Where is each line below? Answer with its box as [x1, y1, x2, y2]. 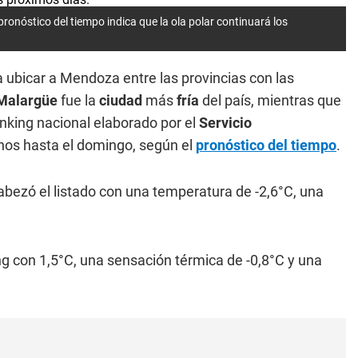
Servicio [199, 114, 252, 131]
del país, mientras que [199, 92, 341, 109]
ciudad [99, 92, 142, 109]
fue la [58, 92, 99, 109]
